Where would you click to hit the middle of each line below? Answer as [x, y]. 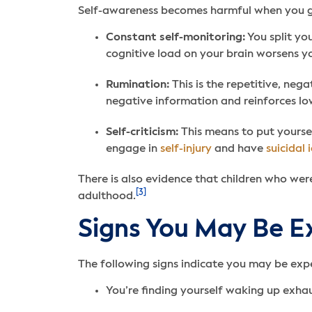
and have [239, 149]
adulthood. [107, 197]
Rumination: [138, 85]
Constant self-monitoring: [175, 38]
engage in [133, 149]
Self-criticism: [142, 133]
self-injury [186, 149]
